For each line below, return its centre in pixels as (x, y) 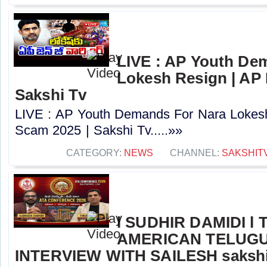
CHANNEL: (196, 153)
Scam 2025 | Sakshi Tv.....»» (99, 131)
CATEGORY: (95, 153)
